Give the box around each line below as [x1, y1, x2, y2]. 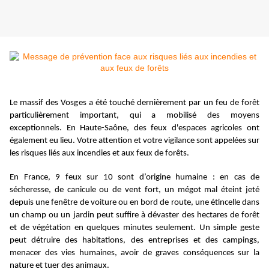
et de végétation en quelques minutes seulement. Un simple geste [10, 223, 259, 233]
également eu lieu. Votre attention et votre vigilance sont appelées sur [10, 136, 259, 146]
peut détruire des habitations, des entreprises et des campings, [10, 236, 259, 246]
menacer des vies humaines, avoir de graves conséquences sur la [10, 249, 259, 258]
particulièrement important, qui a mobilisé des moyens [10, 111, 259, 121]
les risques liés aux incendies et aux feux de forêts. [10, 149, 189, 159]
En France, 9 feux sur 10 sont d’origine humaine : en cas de [10, 173, 259, 183]
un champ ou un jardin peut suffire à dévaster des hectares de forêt [10, 211, 259, 220]
